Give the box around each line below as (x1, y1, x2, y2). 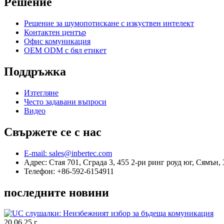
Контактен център (24, 27, 86, 36)
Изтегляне (24, 88, 58, 97)
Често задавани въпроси (24, 97, 106, 106)
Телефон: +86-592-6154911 (24, 166, 114, 175)
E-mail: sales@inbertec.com (24, 148, 112, 157)
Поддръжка (4, 64, 66, 78)
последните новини (4, 185, 109, 199)
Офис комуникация (24, 36, 90, 45)
